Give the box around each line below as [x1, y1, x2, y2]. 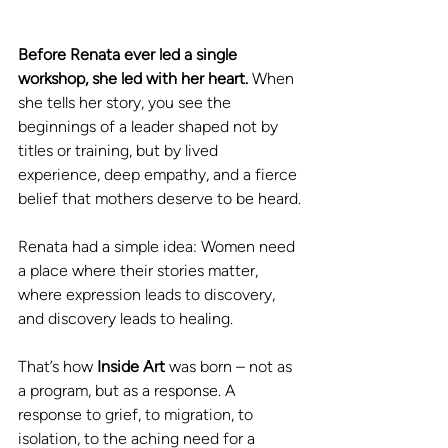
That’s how [18, 356, 97, 376]
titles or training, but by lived [18, 140, 222, 160]
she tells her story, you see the [18, 92, 235, 112]
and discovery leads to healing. [18, 308, 237, 328]
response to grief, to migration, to [18, 404, 257, 424]
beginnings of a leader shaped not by [18, 116, 282, 136]
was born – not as [169, 356, 296, 376]
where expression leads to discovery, [18, 284, 279, 304]
